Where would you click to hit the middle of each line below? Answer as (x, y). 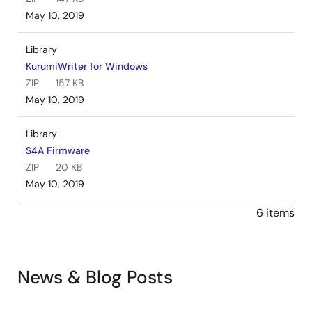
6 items (275, 212)
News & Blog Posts (95, 277)
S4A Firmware (58, 150)
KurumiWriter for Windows (87, 66)
